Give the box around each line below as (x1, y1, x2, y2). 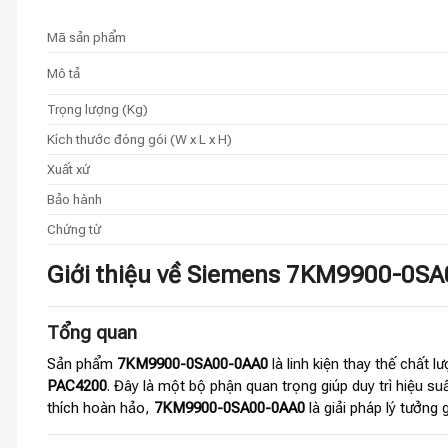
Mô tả (47, 64, 80, 81)
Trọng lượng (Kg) (47, 100, 148, 117)
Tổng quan (47, 321, 137, 344)
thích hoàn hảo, (47, 399, 154, 418)
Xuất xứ (47, 160, 90, 177)
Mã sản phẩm (47, 28, 126, 45)
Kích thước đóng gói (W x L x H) (47, 130, 232, 147)
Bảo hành (47, 190, 102, 207)
